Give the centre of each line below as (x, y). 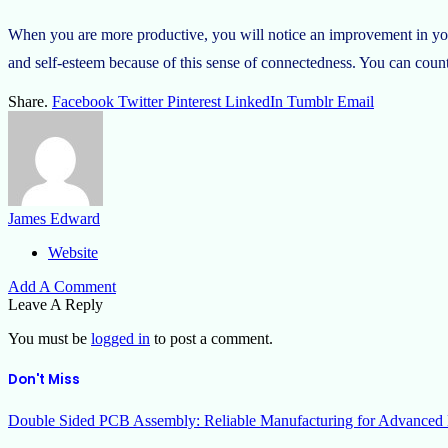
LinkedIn (254, 101)
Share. (28, 101)
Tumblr (310, 101)
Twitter (140, 101)
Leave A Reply (55, 304)
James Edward (54, 218)
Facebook (83, 101)
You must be (49, 338)
